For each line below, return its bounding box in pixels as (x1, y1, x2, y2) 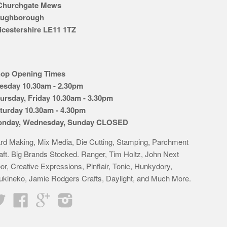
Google (50, 193, 74, 204)
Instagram (72, 193, 106, 204)
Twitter (6, 193, 28, 204)
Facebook (28, 193, 61, 204)
